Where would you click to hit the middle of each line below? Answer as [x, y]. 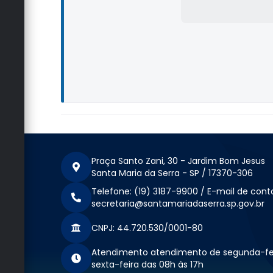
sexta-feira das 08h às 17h [147, 265]
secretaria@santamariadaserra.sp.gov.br [178, 204]
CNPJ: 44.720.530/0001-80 [147, 228]
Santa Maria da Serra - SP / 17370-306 [172, 173]
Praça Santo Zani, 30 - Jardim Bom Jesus [178, 161]
